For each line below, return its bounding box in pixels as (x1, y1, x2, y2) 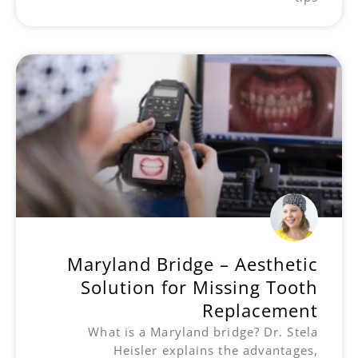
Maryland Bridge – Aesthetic (67, 251, 318, 276)
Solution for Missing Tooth (81, 274, 318, 299)
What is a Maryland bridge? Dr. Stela (88, 323, 318, 340)
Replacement (202, 297, 318, 322)
